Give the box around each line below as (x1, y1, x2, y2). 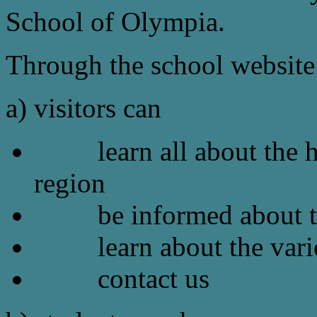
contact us (34, 263, 209, 294)
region (34, 168, 105, 199)
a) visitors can (6, 93, 161, 124)
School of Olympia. (6, 6, 225, 38)
